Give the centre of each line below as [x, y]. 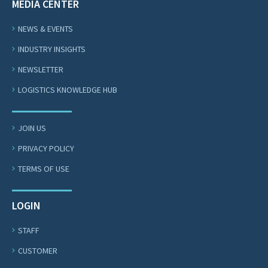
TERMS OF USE [44, 169]
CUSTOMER [38, 251]
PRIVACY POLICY [46, 148]
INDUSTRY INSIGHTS [52, 49]
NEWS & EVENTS [45, 29]
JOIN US [32, 128]
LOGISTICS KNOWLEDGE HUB [68, 90]
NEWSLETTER [41, 69]
